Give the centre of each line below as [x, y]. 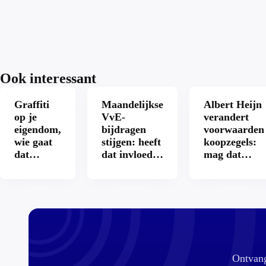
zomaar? [224, 167]
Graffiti [32, 104]
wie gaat [33, 142]
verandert [226, 117]
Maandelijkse [132, 104]
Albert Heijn [233, 104]
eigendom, [38, 129]
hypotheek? [128, 179]
